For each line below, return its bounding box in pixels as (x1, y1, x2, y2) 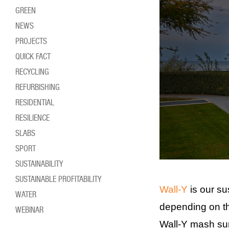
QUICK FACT (20, 52, 51, 61)
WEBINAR (21, 205, 43, 215)
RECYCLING (19, 67, 49, 77)
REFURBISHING (19, 82, 60, 92)
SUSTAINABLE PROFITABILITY (19, 174, 101, 184)
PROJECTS (19, 36, 47, 46)
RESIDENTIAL (19, 98, 54, 107)
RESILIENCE (19, 113, 50, 123)
